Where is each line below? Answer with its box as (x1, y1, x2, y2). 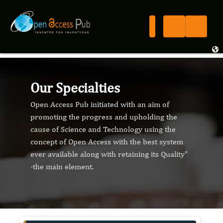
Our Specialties (30, 79, 120, 96)
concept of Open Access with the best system (30, 137, 183, 146)
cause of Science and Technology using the (30, 124, 176, 134)
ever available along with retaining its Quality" (30, 149, 188, 159)
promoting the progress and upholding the (30, 112, 177, 121)
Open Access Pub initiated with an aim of (30, 100, 169, 109)
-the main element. (30, 162, 94, 171)
